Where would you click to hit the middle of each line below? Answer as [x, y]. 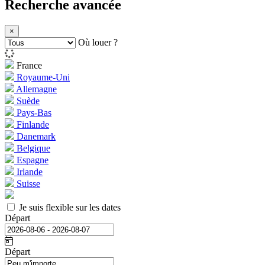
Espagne [31, 160]
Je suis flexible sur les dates [69, 208]
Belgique [32, 148]
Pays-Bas [33, 113]
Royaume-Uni [42, 77]
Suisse [27, 184]
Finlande [32, 125]
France [28, 66]
